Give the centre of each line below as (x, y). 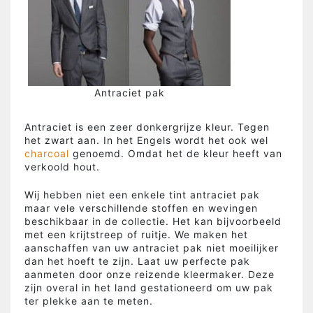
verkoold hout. (62, 166)
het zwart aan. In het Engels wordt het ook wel (146, 140)
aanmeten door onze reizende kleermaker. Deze (150, 274)
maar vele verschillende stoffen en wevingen (141, 208)
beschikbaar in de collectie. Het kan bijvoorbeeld (153, 221)
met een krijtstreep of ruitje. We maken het (136, 234)
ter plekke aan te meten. (89, 300)
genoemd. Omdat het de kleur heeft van (176, 153)
